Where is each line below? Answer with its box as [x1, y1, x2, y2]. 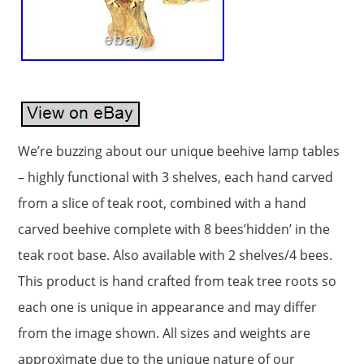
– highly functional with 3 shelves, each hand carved [17, 168, 333, 187]
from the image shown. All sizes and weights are [17, 324, 310, 343]
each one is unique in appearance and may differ [17, 298, 317, 317]
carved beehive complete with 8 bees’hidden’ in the [17, 220, 330, 239]
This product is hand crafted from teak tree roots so [17, 272, 336, 291]
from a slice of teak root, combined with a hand [17, 194, 306, 213]
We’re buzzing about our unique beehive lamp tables [17, 142, 340, 161]
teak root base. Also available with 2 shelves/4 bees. [17, 246, 332, 265]
